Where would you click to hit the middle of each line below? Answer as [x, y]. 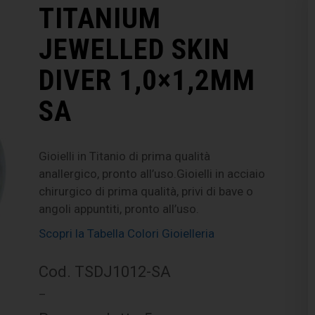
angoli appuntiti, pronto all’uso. [119, 208]
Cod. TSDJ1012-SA [105, 271]
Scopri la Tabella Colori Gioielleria [127, 233]
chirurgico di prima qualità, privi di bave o [146, 191]
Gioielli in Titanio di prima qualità [125, 156]
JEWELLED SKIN [135, 49]
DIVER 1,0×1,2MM [147, 80]
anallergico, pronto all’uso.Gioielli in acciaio [152, 173]
